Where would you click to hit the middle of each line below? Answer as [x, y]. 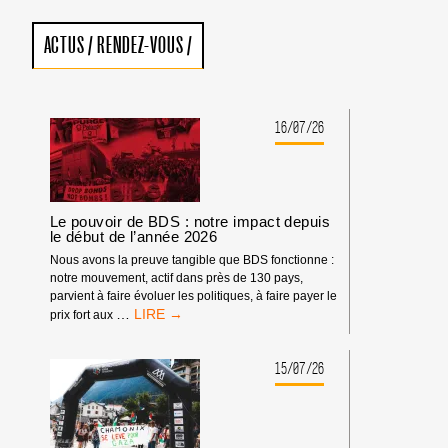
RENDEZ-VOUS [140, 45]
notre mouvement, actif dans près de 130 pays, [176, 278]
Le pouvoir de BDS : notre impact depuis [190, 221]
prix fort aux [82, 315]
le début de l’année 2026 [133, 236]
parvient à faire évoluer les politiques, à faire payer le [193, 296]
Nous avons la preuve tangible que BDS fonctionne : [191, 260]
